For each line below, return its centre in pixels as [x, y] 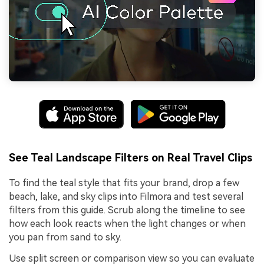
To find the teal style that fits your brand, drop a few [124, 183]
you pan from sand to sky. [65, 237]
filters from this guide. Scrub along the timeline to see [127, 210]
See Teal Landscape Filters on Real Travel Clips [131, 158]
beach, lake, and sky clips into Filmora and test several [126, 197]
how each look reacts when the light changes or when [127, 224]
